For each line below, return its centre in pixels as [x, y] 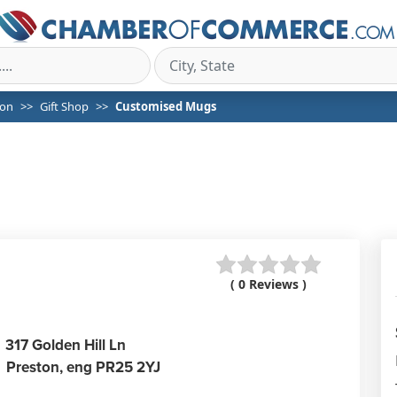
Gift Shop [64, 106]
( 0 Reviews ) [269, 284]
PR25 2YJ [128, 366]
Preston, [35, 366]
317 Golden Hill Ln [66, 344]
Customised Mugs [166, 106]
